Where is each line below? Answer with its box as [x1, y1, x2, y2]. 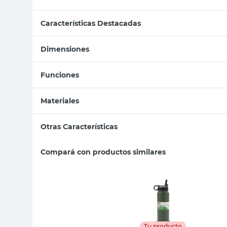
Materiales [41, 96, 79, 105]
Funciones [41, 70, 79, 80]
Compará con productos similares [41, 147, 166, 157]
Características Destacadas [41, 18, 141, 28]
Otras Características [41, 122, 118, 131]
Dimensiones [41, 44, 89, 54]
